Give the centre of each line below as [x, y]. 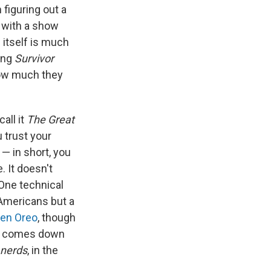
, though [57, 218]
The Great [51, 120]
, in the [43, 250]
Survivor [34, 59]
